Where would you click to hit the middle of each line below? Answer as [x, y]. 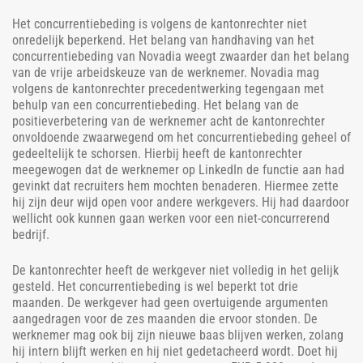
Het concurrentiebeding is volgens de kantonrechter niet [160, 23]
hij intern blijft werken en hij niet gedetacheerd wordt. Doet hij [175, 351]
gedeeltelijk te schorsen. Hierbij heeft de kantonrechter [157, 153]
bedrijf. [31, 234]
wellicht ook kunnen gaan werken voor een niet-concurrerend [171, 218]
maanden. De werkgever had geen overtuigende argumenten [170, 302]
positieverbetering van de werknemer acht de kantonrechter [169, 121]
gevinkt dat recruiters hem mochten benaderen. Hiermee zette [175, 186]
